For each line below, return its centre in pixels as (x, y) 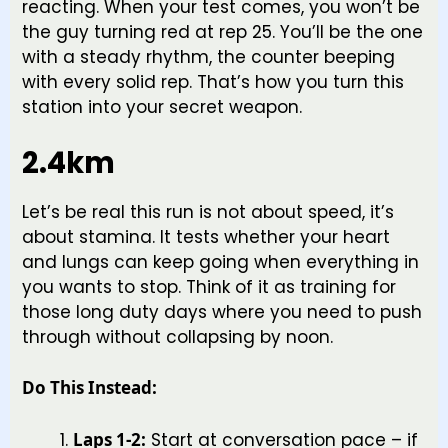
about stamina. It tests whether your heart (206, 236)
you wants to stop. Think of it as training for (209, 286)
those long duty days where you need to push (222, 311)
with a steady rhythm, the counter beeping (208, 57)
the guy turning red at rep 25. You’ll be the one (222, 32)
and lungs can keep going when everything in (220, 261)
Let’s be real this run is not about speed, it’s (208, 211)
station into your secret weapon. (162, 107)
